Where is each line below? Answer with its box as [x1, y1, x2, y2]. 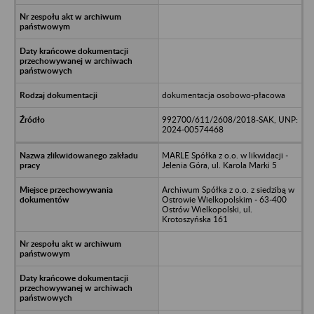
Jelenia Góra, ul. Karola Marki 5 [161, 159, 277, 170]
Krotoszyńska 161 [161, 213, 228, 224]
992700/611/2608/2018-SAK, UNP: [161, 114, 298, 125]
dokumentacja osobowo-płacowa [161, 89, 285, 100]
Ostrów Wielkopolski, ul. [161, 203, 252, 214]
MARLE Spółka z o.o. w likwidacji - [161, 149, 288, 161]
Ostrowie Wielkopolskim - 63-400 [161, 193, 287, 205]
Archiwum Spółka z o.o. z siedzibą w [161, 184, 294, 195]
